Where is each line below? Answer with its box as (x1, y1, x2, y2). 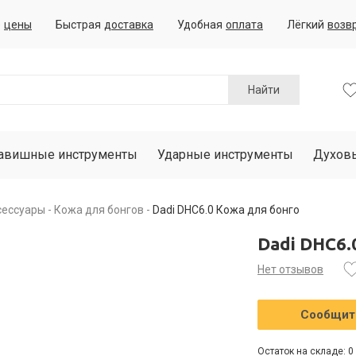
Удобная (177, 17, 222, 31)
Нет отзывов (257, 263, 323, 276)
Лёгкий (287, 17, 324, 31)
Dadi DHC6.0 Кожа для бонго (153, 203, 300, 216)
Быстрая (56, 17, 101, 31)
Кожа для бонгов (54, 203, 144, 216)
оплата (226, 17, 263, 31)
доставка (104, 17, 153, 31)
